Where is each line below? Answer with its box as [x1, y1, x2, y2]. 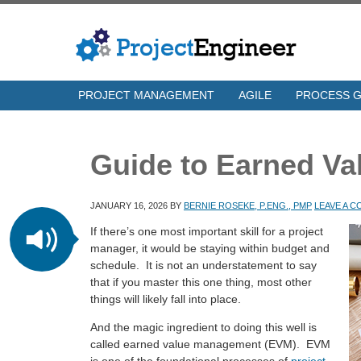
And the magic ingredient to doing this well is [90, 321, 317, 334]
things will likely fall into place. [90, 293, 241, 305]
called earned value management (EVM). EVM [90, 338, 330, 351]
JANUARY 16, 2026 [90, 201, 168, 210]
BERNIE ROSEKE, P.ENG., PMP [184, 201, 312, 210]
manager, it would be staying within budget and [90, 242, 330, 255]
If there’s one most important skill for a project [90, 225, 323, 238]
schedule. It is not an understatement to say [90, 259, 317, 272]
